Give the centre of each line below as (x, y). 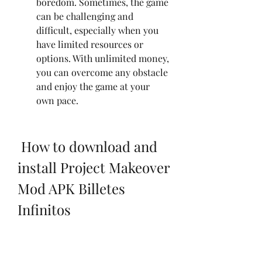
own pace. (57, 100)
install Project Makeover (94, 167)
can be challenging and (85, 16)
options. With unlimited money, (103, 58)
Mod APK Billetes (71, 188)
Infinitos (44, 209)
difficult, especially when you (97, 30)
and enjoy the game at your (93, 86)
